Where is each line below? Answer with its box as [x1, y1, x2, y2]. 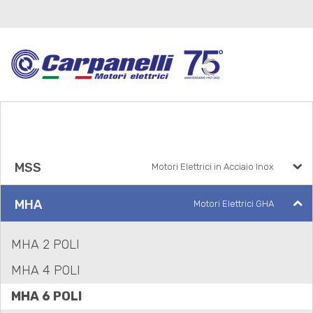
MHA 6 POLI [11, 289, 82, 304]
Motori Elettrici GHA [193, 198, 274, 209]
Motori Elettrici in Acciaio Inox [151, 161, 274, 172]
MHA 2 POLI [11, 237, 80, 252]
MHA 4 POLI [11, 263, 80, 278]
